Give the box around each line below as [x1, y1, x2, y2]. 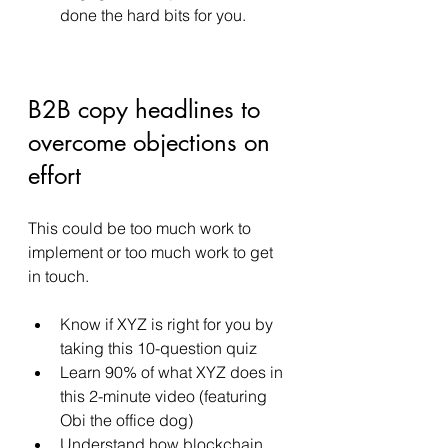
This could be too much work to [28, 218, 255, 238]
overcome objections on [28, 127, 277, 158]
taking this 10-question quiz [60, 338, 257, 358]
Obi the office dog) [60, 410, 197, 430]
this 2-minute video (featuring [60, 386, 271, 406]
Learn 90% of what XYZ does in [60, 362, 287, 382]
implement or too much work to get [28, 242, 277, 262]
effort [28, 160, 88, 191]
